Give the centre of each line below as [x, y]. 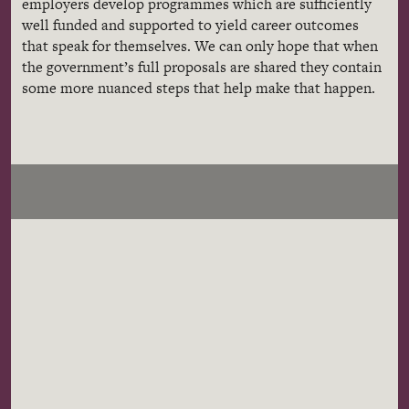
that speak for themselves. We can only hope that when [200, 46]
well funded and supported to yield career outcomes [190, 25]
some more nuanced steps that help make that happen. [199, 88]
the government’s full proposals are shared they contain [202, 67]
